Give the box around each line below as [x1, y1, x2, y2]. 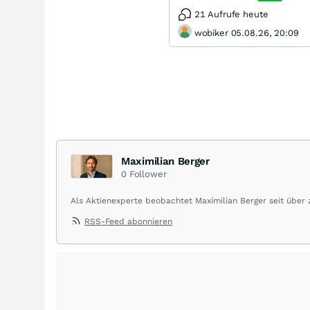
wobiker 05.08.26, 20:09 [194, 27, 299, 38]
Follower [129, 169, 167, 179]
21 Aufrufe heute [194, 9, 268, 19]
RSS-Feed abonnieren [84, 217, 172, 226]
